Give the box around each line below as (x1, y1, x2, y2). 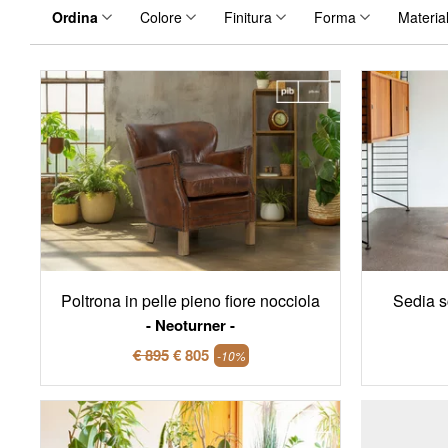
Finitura (224, 7, 272, 28)
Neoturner (155, 313, 226, 336)
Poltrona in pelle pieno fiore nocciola (61, 288, 320, 312)
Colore (140, 7, 182, 28)
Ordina (52, 7, 98, 28)
